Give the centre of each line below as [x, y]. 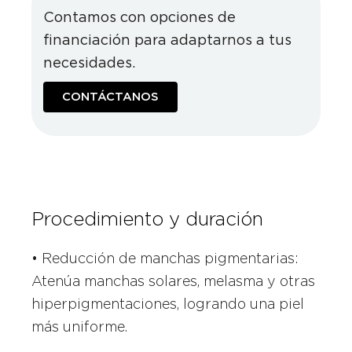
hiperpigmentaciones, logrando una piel [168, 303]
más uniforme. [80, 326]
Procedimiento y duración [148, 218]
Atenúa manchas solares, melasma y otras [174, 280]
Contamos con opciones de [140, 16]
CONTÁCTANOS [111, 96]
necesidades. [90, 62]
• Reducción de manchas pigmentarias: [165, 258]
